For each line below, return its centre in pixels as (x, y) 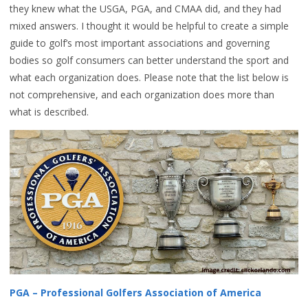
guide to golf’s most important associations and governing (140, 43)
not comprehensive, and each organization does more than (142, 95)
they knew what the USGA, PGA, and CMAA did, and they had (145, 9)
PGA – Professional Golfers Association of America (135, 293)
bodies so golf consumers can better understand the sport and (149, 60)
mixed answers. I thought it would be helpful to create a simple (149, 26)
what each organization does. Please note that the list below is (149, 77)
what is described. (49, 112)
